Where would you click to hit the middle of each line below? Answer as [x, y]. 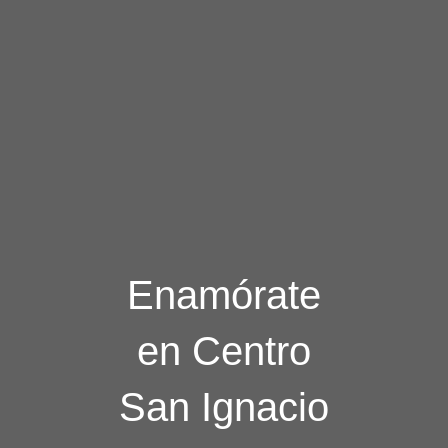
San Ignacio [224, 407]
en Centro [224, 351]
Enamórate [224, 295]
